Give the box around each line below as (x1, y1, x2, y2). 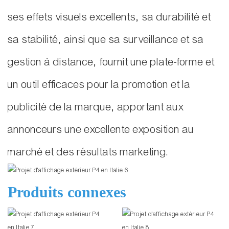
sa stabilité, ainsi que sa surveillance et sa (8, 33, 204, 47)
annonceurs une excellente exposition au (8, 123, 194, 136)
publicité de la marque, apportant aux (8, 101, 184, 114)
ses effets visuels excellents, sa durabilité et (8, 11, 211, 24)
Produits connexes (8, 184, 126, 201)
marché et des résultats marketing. (8, 146, 169, 159)
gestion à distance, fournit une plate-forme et (8, 56, 215, 69)
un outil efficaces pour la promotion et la (8, 78, 191, 91)
